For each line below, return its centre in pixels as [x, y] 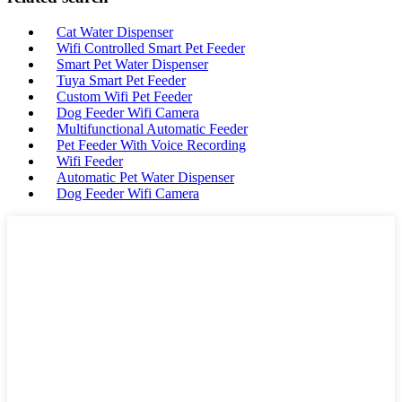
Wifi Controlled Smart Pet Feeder [151, 48]
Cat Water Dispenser [115, 32]
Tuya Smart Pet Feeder [121, 80]
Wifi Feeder [90, 161]
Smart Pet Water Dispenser [132, 64]
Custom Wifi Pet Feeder [124, 96]
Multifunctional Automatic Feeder [152, 129]
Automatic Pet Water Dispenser [145, 177]
